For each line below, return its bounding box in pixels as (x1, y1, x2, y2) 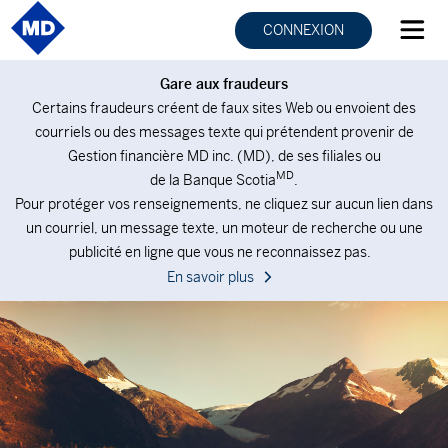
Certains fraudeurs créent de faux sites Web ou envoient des (32, 99, 416, 117)
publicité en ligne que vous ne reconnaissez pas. (68, 243, 380, 261)
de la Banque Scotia (150, 171, 276, 189)
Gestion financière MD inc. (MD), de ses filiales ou (67, 147, 381, 165)
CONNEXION (263, 20, 344, 39)
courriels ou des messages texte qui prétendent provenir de (34, 123, 414, 141)
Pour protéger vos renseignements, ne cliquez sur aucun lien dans (15, 195, 433, 213)
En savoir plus (166, 268, 254, 287)
